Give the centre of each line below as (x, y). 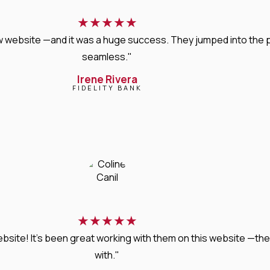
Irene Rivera (107, 79)
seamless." (107, 56)
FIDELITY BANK (107, 87)
